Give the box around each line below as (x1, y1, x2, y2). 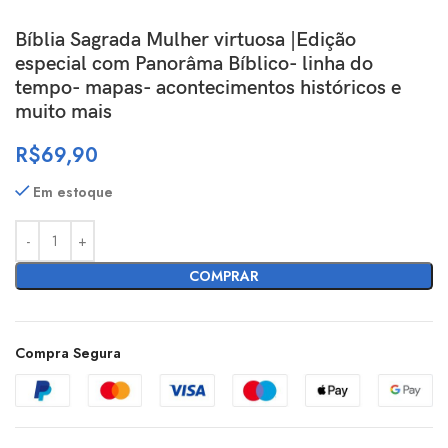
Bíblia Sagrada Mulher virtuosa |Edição (15, 28, 356, 52)
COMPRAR (188, 266, 259, 286)
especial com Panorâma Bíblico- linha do (15, 52, 373, 76)
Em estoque (33, 182, 114, 202)
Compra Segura (15, 343, 121, 363)
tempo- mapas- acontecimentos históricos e (15, 76, 401, 100)
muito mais (15, 100, 112, 124)
